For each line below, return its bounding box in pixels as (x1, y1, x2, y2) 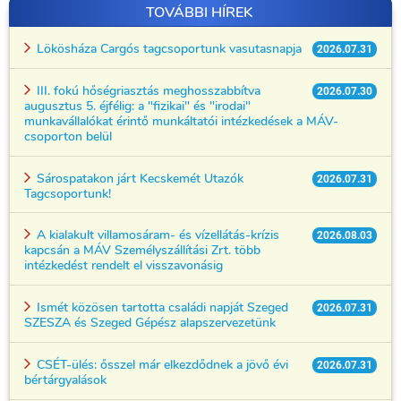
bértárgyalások (24, 371, 107, 389)
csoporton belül (24, 126, 112, 145)
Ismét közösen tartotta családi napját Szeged (33, 298, 288, 317)
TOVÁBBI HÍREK (145, 3, 252, 23)
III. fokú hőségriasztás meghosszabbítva (33, 81, 260, 99)
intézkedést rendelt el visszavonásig (24, 256, 223, 275)
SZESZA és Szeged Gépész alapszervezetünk (24, 313, 276, 332)
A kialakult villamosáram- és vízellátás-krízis (33, 226, 279, 244)
